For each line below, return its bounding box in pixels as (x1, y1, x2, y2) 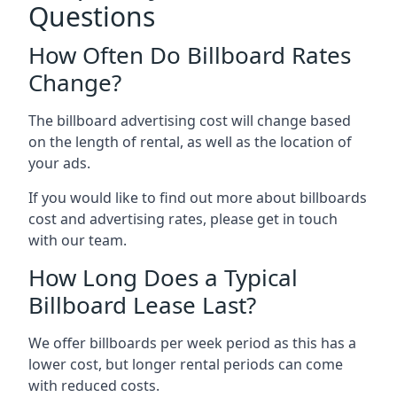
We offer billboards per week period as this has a (28, 332, 356, 353)
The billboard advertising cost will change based (28, 110, 351, 130)
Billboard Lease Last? (28, 288, 256, 321)
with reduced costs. (28, 375, 160, 395)
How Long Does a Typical (28, 261, 298, 293)
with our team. (28, 230, 127, 250)
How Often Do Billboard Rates (28, 38, 351, 71)
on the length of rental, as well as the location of (28, 131, 352, 152)
